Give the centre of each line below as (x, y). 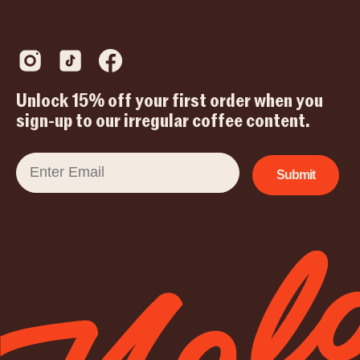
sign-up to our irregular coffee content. (163, 121)
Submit (296, 174)
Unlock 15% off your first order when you (170, 100)
